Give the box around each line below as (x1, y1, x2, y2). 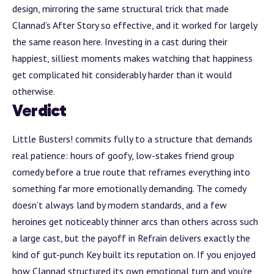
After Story (53, 19, 98, 31)
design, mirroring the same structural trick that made (12, 2, 229, 15)
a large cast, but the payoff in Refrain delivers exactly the (12, 232, 250, 245)
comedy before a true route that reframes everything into (12, 166, 250, 179)
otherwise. (12, 85, 55, 97)
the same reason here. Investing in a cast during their (12, 35, 228, 48)
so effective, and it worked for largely (98, 19, 257, 31)
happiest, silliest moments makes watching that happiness (12, 52, 253, 64)
